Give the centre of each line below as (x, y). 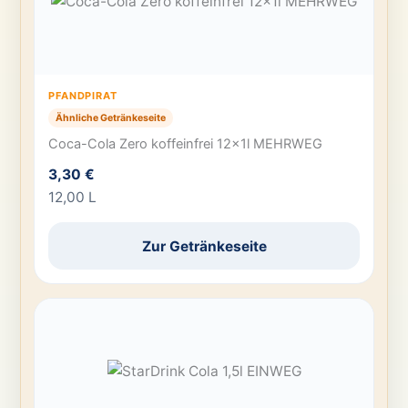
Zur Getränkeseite (204, 246)
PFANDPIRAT (83, 96)
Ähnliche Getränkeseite (111, 117)
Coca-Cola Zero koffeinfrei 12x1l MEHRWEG (186, 144)
